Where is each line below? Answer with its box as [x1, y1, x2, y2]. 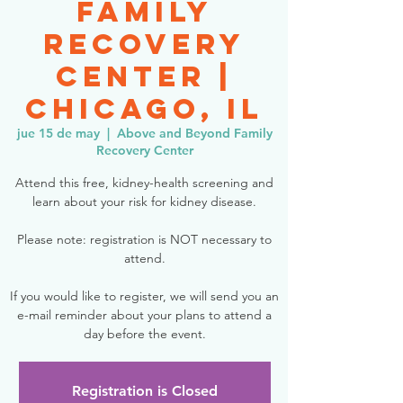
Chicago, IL [25, 91, 264, 127]
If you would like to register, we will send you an [10, 288, 279, 304]
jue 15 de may [16, 125, 100, 141]
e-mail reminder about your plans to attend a [17, 307, 272, 323]
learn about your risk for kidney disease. [32, 193, 256, 210]
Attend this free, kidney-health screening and [15, 175, 273, 191]
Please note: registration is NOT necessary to [17, 231, 272, 247]
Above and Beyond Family [116, 125, 273, 141]
